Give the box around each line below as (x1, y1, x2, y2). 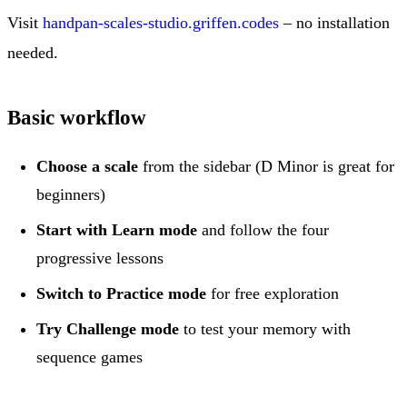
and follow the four (197, 221, 329, 240)
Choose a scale (36, 157, 138, 176)
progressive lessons (36, 249, 164, 268)
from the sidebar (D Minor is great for (138, 157, 394, 176)
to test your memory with (179, 320, 351, 339)
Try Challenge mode (36, 320, 179, 339)
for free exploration (206, 284, 339, 303)
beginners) (36, 185, 105, 204)
